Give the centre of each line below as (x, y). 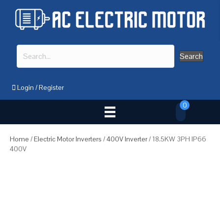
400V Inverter (127, 139)
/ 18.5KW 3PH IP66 (177, 139)
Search (191, 56)
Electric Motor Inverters (68, 139)
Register (51, 87)
